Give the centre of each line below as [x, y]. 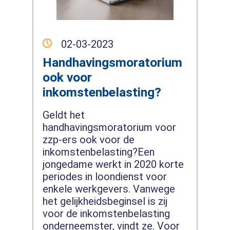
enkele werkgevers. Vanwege [109, 189]
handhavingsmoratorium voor [109, 127]
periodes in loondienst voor [104, 176]
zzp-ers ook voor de [88, 139]
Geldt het [63, 115]
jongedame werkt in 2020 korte [113, 164]
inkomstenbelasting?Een [98, 152]
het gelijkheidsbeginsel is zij [105, 201]
